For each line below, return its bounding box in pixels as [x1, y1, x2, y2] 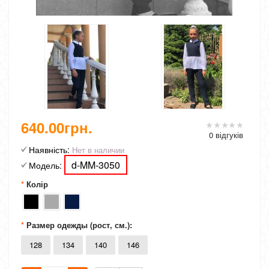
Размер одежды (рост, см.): [26, 219, 132, 231]
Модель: [29, 159, 62, 171]
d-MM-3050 [71, 158, 120, 172]
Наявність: [29, 144, 70, 156]
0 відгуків [209, 129, 243, 141]
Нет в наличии [70, 144, 124, 156]
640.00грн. [21, 117, 92, 138]
